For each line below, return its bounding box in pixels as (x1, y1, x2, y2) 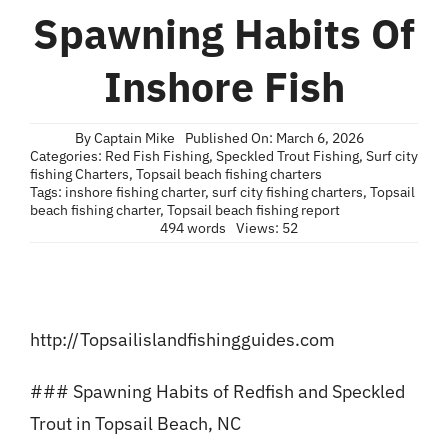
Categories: (29, 147, 105, 166)
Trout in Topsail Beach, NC (29, 412, 241, 436)
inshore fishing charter (64, 183, 205, 202)
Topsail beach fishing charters (135, 165, 322, 184)
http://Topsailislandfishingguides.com (29, 328, 335, 352)
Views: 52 (236, 219, 298, 238)
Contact (27, 54, 95, 78)
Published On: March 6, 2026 (184, 129, 364, 148)
